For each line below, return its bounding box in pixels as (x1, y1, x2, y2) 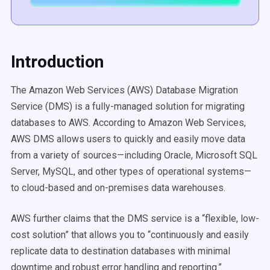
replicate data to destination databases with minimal (11, 245, 230, 257)
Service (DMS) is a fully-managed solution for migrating (11, 101, 245, 112)
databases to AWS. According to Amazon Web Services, (11, 117, 246, 128)
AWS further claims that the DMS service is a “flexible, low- (11, 213, 259, 224)
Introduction (11, 52, 104, 72)
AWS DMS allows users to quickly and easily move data (11, 133, 245, 145)
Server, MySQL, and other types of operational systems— (11, 166, 251, 177)
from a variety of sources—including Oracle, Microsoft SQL (11, 149, 257, 161)
